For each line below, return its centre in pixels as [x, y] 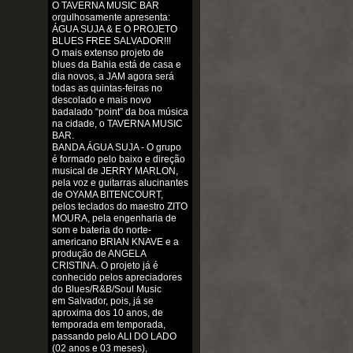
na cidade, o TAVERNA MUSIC [117, 124]
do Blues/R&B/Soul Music [106, 290]
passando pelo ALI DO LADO [114, 337]
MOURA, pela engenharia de [114, 219]
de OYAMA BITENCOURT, [107, 195]
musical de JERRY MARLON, [115, 171]
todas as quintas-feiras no [107, 89]
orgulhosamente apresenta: [111, 18]
